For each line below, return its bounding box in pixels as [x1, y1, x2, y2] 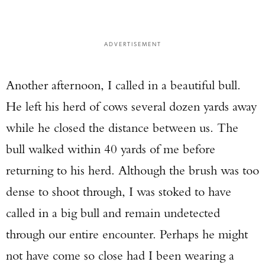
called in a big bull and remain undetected [6, 205, 220, 221]
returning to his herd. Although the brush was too [6, 162, 259, 178]
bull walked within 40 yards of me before [6, 141, 215, 157]
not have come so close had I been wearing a [6, 247, 234, 263]
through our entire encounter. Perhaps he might [6, 226, 248, 242]
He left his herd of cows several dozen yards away [6, 98, 257, 114]
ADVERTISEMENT [104, 40, 161, 47]
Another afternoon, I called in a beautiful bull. [6, 77, 241, 93]
